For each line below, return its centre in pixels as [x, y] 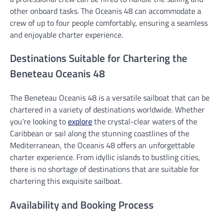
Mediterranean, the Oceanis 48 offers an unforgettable [102, 145]
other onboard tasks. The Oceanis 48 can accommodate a [106, 11]
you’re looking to [39, 122]
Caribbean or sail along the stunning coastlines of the [100, 134]
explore [80, 122]
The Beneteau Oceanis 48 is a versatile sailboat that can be [110, 98]
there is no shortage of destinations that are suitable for [105, 169]
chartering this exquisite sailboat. [66, 181]
